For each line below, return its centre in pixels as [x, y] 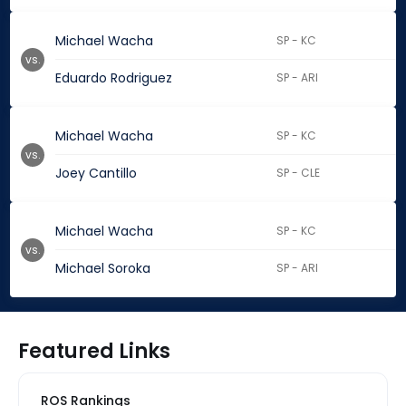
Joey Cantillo [96, 174]
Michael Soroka [103, 269]
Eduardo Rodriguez [114, 78]
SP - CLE [299, 173]
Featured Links [94, 352]
